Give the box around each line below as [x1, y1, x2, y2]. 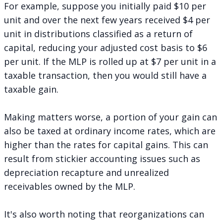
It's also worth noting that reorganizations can [4, 208, 204, 220]
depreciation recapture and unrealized [4, 166, 169, 178]
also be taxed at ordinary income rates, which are [4, 124, 216, 137]
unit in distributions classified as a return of [4, 27, 193, 40]
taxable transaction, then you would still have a [4, 69, 207, 81]
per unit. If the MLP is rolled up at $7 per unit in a [4, 55, 216, 67]
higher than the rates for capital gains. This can [4, 138, 208, 151]
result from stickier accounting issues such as [4, 152, 200, 165]
